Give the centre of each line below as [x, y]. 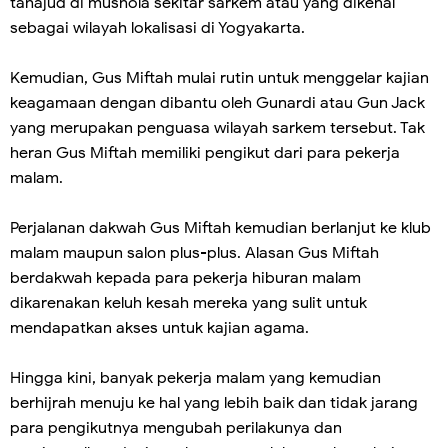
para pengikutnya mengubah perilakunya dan [176, 428]
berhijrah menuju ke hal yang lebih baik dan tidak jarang [214, 403]
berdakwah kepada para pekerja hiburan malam [185, 278]
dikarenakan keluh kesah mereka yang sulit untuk [188, 303]
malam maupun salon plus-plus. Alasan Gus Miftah [194, 253]
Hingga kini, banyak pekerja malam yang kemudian [195, 378]
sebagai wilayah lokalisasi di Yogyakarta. [157, 28]
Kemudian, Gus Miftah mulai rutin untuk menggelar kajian [219, 78]
